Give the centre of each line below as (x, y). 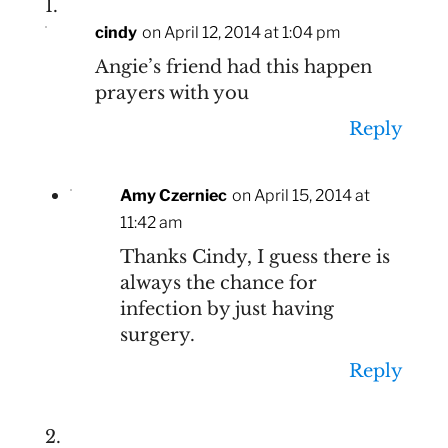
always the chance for (218, 282)
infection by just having (226, 308)
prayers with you (171, 92)
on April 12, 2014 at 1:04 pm (240, 32)
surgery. (157, 334)
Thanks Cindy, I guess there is (254, 256)
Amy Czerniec (173, 195)
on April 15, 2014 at (300, 195)
